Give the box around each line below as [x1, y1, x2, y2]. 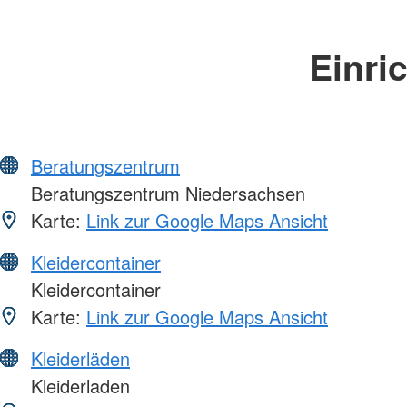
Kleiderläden [31, 344, 130, 372]
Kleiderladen [25, 372, 130, 399]
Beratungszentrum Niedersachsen [25, 179, 305, 206]
